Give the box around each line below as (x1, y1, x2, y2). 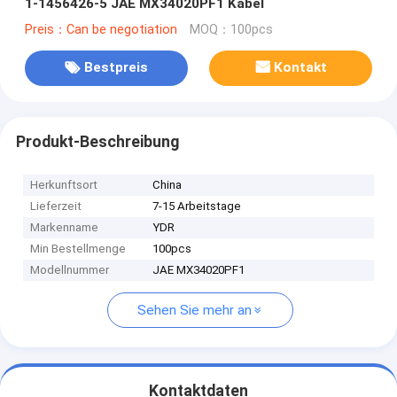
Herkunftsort (30, 178, 98, 192)
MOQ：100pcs (189, 21, 273, 37)
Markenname (30, 221, 99, 235)
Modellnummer (30, 263, 110, 277)
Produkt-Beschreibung (15, 132, 179, 151)
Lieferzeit (30, 199, 82, 214)
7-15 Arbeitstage (152, 199, 242, 214)
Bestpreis (83, 59, 148, 76)
